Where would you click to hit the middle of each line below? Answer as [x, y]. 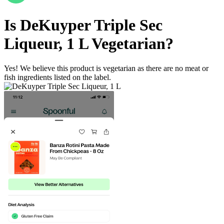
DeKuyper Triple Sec [91, 25]
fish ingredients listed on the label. [57, 77]
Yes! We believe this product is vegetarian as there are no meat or [106, 68]
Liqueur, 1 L [46, 44]
